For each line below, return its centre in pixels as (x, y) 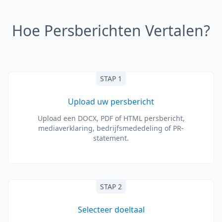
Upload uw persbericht (111, 102)
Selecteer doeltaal (111, 210)
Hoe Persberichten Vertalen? (111, 30)
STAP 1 (111, 79)
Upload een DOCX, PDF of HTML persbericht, (111, 118)
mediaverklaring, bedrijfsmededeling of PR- (111, 128)
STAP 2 (111, 187)
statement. (111, 138)
